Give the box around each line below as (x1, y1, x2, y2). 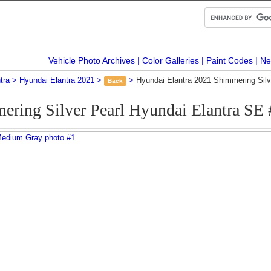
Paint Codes (206, 56, 253, 65)
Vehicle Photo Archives (48, 56, 135, 65)
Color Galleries (142, 56, 199, 65)
